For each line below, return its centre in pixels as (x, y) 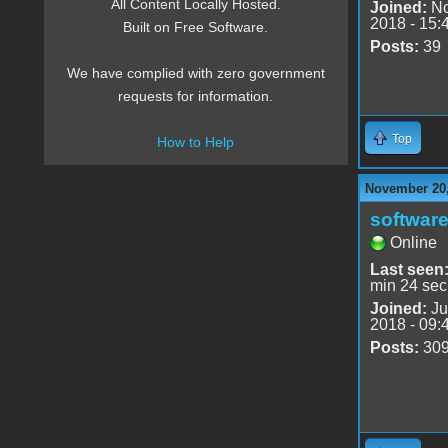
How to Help (196, 142)
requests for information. (196, 96)
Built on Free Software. (196, 27)
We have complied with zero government (195, 73)
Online (413, 242)
